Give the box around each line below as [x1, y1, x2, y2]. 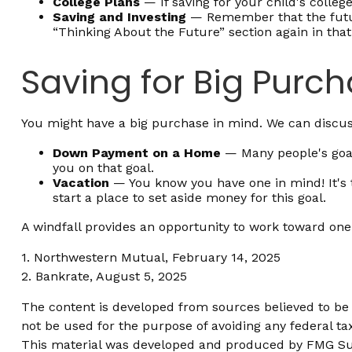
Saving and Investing [52, 9, 186, 24]
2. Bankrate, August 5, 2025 [20, 268, 187, 284]
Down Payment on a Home [52, 145, 221, 160]
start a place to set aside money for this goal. [52, 189, 326, 205]
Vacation [52, 174, 109, 190]
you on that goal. [52, 159, 154, 175]
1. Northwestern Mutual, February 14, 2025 [20, 249, 280, 265]
